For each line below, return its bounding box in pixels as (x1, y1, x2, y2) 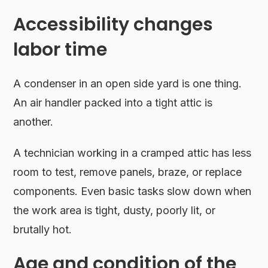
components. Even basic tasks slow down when (13, 185, 252, 198)
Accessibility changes (13, 12, 214, 38)
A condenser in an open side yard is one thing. (13, 77, 242, 90)
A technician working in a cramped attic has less (13, 147, 252, 160)
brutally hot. (13, 223, 72, 236)
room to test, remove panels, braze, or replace (13, 166, 242, 179)
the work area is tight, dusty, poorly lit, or (13, 204, 216, 217)
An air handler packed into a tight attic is (13, 96, 213, 109)
